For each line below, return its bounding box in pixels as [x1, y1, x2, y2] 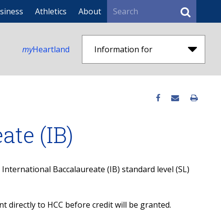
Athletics [35, 6, 67, 17]
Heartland [33, 43, 70, 55]
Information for [94, 43, 152, 55]
